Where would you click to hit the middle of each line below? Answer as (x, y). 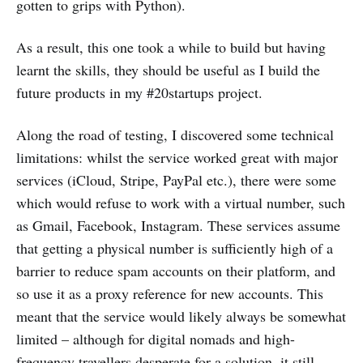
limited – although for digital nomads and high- (156, 339)
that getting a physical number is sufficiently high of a (175, 248)
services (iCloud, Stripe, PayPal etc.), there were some (176, 180)
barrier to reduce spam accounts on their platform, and (176, 271)
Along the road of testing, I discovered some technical (175, 135)
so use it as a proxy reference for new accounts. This (170, 294)
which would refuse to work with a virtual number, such (181, 203)
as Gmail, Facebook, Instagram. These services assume (178, 226)
